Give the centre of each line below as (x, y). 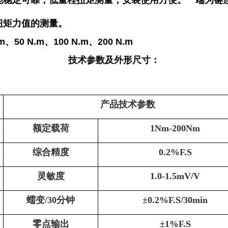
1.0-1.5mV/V (175, 176)
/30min (194, 200)
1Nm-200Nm (175, 128)
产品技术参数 (128, 104)
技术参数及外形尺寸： (114, 60)
